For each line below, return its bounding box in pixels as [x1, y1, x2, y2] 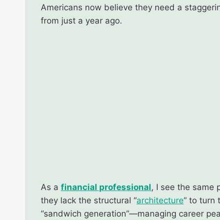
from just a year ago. [41, 15, 122, 26]
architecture [137, 195, 184, 205]
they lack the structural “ [41, 195, 137, 205]
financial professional [61, 182, 151, 192]
